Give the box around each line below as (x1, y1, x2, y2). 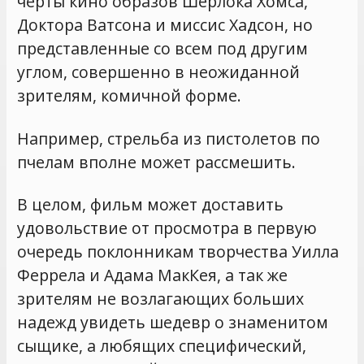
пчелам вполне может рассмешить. (17, 150, 297, 173)
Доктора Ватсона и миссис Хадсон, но (17, 14, 314, 37)
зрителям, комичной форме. (17, 84, 242, 107)
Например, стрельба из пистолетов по (17, 127, 321, 149)
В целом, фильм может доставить (17, 193, 284, 216)
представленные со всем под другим (17, 37, 309, 60)
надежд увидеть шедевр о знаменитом (17, 311, 329, 334)
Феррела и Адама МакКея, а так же (17, 264, 288, 287)
